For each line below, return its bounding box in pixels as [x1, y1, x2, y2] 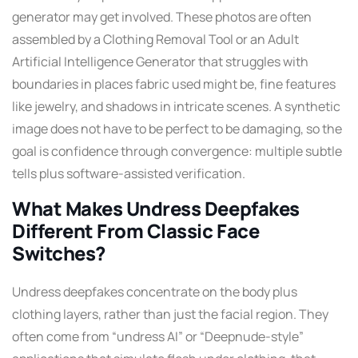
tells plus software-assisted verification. [12, 164, 245, 182]
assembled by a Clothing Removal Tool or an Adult [12, 30, 299, 48]
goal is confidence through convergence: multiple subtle [12, 141, 342, 160]
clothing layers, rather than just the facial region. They [12, 304, 328, 323]
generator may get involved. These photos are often [12, 7, 312, 26]
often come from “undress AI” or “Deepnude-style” [12, 327, 304, 345]
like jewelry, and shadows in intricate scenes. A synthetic [12, 97, 340, 115]
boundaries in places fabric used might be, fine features [12, 74, 336, 93]
